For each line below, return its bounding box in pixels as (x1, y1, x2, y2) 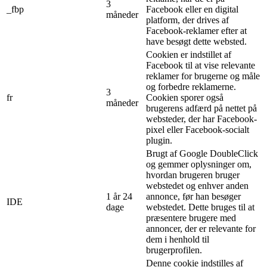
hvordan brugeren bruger (146, 169, 240, 180)
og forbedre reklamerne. (146, 81, 236, 92)
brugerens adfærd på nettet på (146, 103, 257, 113)
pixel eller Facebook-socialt (146, 124, 249, 135)
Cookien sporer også (146, 92, 223, 103)
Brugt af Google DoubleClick (146, 148, 258, 159)
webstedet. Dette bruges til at (146, 201, 254, 212)
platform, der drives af (146, 14, 229, 25)
